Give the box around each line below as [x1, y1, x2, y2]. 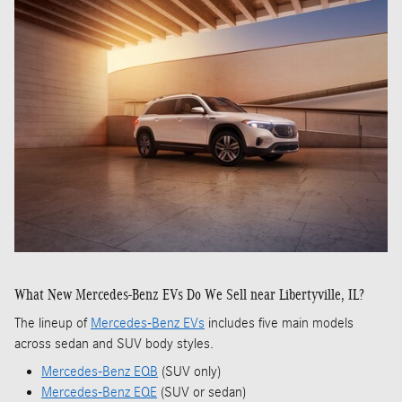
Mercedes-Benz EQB [41, 363, 158, 380]
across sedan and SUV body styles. [14, 336, 214, 353]
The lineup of [14, 315, 91, 332]
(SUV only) [158, 363, 221, 380]
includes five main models [205, 315, 354, 332]
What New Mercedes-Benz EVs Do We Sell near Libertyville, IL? [14, 285, 364, 303]
